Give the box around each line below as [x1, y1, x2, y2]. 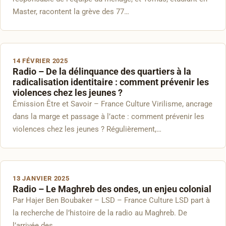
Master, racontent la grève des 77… [13, 7, 129, 16]
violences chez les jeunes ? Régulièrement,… [13, 125, 161, 134]
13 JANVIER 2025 [13, 175, 70, 182]
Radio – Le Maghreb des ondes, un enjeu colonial [13, 184, 211, 194]
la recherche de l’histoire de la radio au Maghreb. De [13, 208, 187, 217]
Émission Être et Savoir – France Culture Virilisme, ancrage [13, 99, 212, 108]
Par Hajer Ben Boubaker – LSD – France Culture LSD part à [13, 196, 210, 205]
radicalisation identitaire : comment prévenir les [13, 77, 209, 87]
